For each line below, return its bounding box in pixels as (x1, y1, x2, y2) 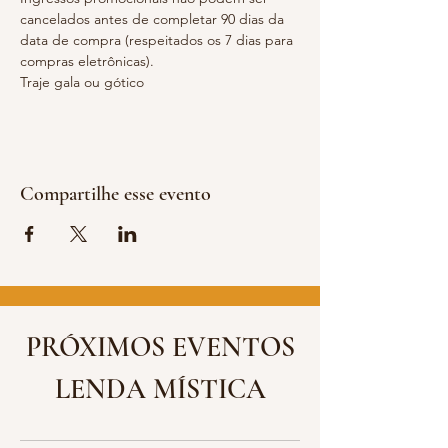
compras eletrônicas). (20, 52, 154, 70)
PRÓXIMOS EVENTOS (25, 330, 295, 364)
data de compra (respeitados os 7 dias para (20, 31, 297, 49)
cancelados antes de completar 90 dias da (20, 10, 288, 28)
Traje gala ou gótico (20, 73, 144, 91)
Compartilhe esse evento (20, 182, 211, 206)
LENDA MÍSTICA (54, 372, 266, 406)
